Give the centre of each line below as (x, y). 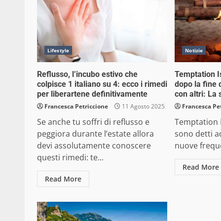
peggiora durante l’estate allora (95, 134)
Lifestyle (58, 50)
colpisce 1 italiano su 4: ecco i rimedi (102, 84)
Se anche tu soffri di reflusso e (93, 122)
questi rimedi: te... (70, 157)
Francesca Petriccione (76, 106)
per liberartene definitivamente (92, 94)
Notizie (194, 50)
